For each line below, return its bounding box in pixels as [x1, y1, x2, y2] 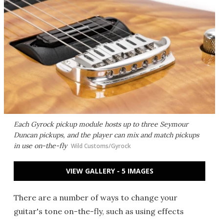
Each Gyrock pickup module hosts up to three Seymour [14, 120, 188, 129]
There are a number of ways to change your [14, 193, 177, 202]
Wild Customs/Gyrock [71, 142, 131, 150]
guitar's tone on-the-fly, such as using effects [14, 206, 184, 216]
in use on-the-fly [14, 141, 67, 150]
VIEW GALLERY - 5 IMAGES [66, 166, 153, 175]
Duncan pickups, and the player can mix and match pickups [14, 131, 199, 139]
